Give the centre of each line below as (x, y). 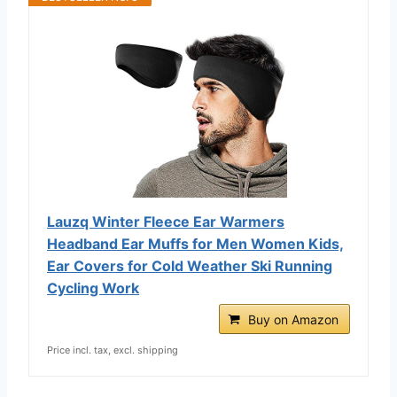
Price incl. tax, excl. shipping (113, 350)
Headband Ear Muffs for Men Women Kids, (195, 243)
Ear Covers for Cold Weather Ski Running (190, 265)
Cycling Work (93, 288)
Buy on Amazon (293, 319)
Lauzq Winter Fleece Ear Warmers (166, 221)
